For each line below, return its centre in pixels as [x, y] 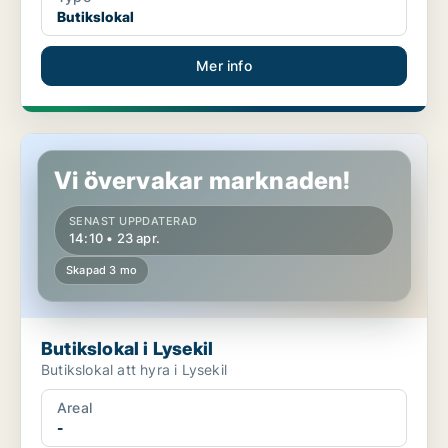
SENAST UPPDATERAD [133, 221]
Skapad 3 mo [102, 270]
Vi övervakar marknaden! [202, 181]
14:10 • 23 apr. [114, 238]
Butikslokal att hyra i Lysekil [134, 370]
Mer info [224, 66]
